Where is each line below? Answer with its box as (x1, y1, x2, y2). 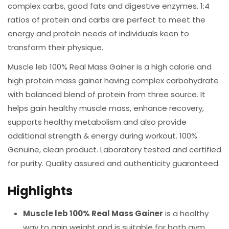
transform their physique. (8, 41, 103, 53)
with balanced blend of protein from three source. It (8, 89, 205, 100)
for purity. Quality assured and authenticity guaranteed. (8, 158, 220, 169)
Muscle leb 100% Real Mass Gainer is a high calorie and (8, 61, 212, 72)
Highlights (8, 182, 73, 199)
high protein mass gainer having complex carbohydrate (8, 75, 219, 86)
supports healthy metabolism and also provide (8, 117, 187, 127)
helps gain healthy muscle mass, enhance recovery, (8, 103, 204, 113)
